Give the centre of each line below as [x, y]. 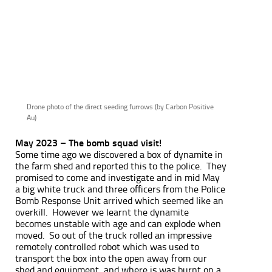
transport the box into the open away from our [111, 258]
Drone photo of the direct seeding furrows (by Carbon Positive [120, 107]
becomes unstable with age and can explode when [118, 223]
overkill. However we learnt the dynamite [102, 212]
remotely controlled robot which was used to [107, 246]
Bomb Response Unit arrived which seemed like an [119, 200]
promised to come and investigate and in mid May [117, 177]
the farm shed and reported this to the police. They [121, 166]
